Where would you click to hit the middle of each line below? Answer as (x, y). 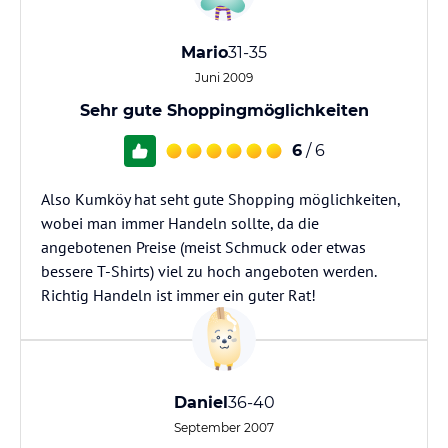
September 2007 (224, 427)
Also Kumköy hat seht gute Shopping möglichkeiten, (220, 199)
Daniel (200, 402)
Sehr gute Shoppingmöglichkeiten (224, 110)
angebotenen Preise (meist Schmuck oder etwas (203, 247)
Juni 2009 (224, 77)
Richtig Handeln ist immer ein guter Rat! (178, 295)
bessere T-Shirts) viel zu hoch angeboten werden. (209, 271)
